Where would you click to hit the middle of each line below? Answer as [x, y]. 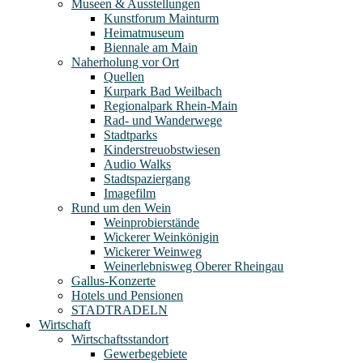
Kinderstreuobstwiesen [162, 150]
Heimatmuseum [144, 33]
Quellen [124, 77]
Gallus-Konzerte [113, 281]
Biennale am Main [151, 48]
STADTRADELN [120, 310]
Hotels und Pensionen [127, 296]
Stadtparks [130, 135]
